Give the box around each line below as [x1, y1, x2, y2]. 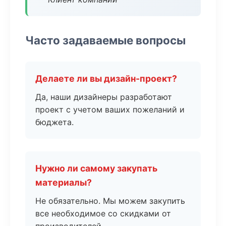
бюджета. [35, 117, 74, 127]
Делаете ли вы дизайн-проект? [35, 73, 177, 84]
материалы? [35, 177, 92, 188]
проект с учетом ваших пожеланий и [35, 104, 185, 115]
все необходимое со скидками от [35, 208, 171, 218]
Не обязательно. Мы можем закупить [35, 196, 185, 206]
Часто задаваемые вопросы [25, 33, 186, 47]
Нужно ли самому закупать [35, 163, 157, 174]
